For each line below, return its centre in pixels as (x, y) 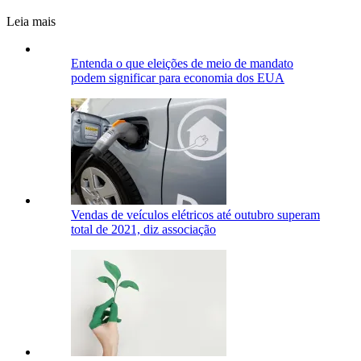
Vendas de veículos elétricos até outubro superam (195, 214)
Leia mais (31, 21)
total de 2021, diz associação (143, 229)
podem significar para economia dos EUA (178, 77)
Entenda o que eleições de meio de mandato (182, 63)
